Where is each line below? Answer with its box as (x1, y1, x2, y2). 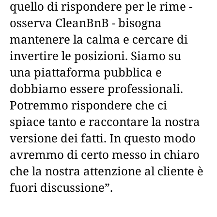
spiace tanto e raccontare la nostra (10, 113, 200, 129)
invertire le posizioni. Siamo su (10, 47, 181, 63)
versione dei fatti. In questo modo (10, 129, 196, 146)
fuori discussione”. (10, 179, 113, 195)
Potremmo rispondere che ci (10, 96, 167, 113)
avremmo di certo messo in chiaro (10, 146, 200, 162)
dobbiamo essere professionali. (10, 80, 183, 96)
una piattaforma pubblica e (10, 63, 162, 80)
